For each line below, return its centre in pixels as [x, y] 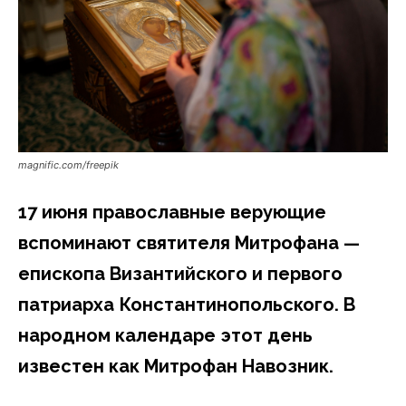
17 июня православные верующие [172, 213]
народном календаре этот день [165, 336]
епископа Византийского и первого [180, 274]
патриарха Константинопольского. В [187, 305]
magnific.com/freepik [68, 165]
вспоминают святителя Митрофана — [189, 243]
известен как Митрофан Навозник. [176, 367]
